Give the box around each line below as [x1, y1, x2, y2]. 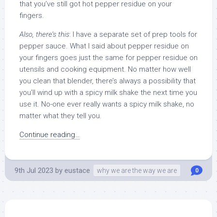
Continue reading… [19, 130, 80, 139]
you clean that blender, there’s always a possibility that [19, 77, 196, 86]
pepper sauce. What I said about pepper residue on [19, 42, 189, 51]
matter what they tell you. [19, 111, 102, 121]
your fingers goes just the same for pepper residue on [19, 53, 198, 62]
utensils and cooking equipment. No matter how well [19, 65, 191, 74]
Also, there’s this [19, 30, 69, 39]
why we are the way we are [97, 167, 177, 175]
